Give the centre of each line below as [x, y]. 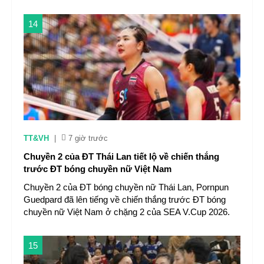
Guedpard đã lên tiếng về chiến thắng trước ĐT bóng [125, 199]
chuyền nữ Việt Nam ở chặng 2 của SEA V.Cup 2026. [127, 212]
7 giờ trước [88, 138]
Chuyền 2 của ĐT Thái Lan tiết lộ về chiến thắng [121, 156]
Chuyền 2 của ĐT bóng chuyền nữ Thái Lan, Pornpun [126, 187]
